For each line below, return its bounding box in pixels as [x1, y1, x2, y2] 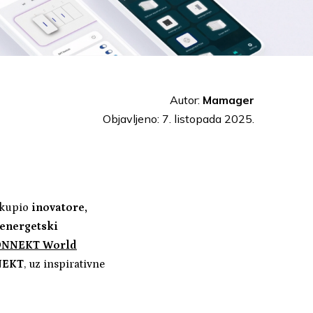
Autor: [170, 92, 203, 107]
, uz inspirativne [23, 257, 105, 270]
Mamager [203, 92, 254, 107]
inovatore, [31, 201, 87, 214]
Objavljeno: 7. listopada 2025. [103, 111, 254, 126]
